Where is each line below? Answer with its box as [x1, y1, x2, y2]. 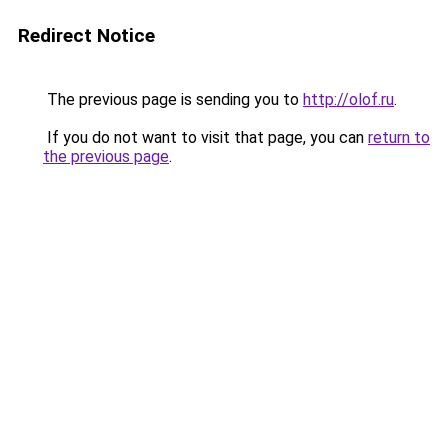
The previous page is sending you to [43, 90, 303, 109]
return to [368, 128, 430, 147]
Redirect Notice [18, 24, 155, 47]
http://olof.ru [303, 90, 394, 109]
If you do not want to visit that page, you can [43, 128, 368, 147]
